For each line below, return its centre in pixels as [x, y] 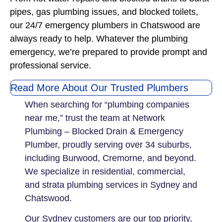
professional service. [51, 66]
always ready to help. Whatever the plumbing [99, 39]
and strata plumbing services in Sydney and [111, 185]
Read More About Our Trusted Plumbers [99, 87]
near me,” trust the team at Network [95, 118]
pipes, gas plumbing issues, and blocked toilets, [104, 12]
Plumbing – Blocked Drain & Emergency [104, 131]
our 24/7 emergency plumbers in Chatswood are [105, 26]
